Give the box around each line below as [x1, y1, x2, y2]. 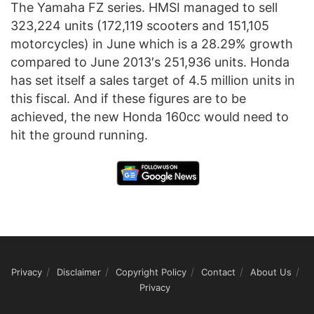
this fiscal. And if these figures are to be [11, 90, 246, 106]
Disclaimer [56, 266, 101, 278]
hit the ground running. [11, 127, 148, 142]
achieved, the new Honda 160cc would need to [11, 109, 289, 124]
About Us [250, 266, 292, 278]
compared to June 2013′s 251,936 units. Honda [11, 54, 289, 69]
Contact [200, 266, 235, 278]
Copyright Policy [115, 266, 186, 278]
